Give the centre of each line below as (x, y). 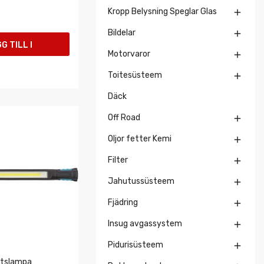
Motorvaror (129, 54)
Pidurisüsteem (136, 245)
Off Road (124, 118)
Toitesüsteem (135, 75)
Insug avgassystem (145, 224)
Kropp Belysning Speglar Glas (162, 11)
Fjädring (123, 202)
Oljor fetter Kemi (140, 139)
